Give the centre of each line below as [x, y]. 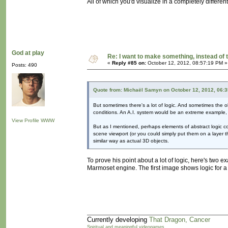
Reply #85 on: [129, 63]
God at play [28, 53]
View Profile [25, 121]
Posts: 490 [24, 65]
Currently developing [118, 220]
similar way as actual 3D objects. [131, 141]
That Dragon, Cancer [180, 220]
